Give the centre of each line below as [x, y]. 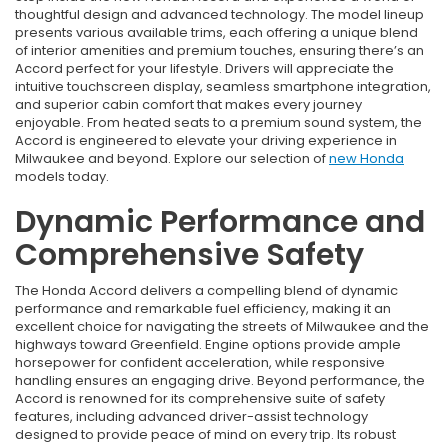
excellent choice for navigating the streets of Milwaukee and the [222, 327]
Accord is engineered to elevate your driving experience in [206, 141]
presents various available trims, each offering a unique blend [216, 33]
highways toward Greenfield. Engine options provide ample [208, 345]
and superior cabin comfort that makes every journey [188, 105]
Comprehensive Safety [189, 255]
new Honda [366, 159]
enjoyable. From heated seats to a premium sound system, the [218, 123]
